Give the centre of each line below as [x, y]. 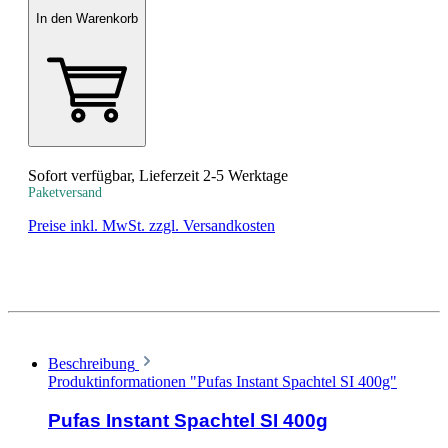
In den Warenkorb [87, 18]
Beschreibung [91, 363]
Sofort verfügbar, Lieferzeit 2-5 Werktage [158, 175]
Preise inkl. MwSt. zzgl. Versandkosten [151, 225]
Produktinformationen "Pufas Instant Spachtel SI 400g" [222, 381]
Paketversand [65, 192]
